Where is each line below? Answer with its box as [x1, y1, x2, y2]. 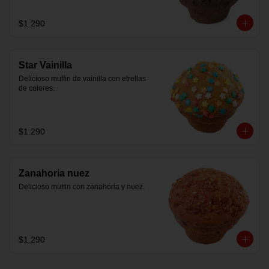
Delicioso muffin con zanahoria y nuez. [19, 183, 145, 191]
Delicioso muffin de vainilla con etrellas [19, 74, 146, 83]
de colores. [19, 84, 55, 92]
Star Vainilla [19, 60, 72, 70]
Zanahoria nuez [19, 168, 89, 178]
